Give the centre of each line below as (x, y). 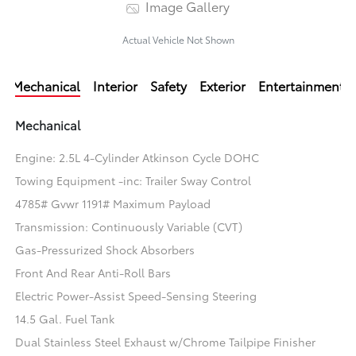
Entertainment (301, 86)
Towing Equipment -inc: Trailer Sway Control (133, 181)
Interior (115, 86)
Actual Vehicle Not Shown (178, 40)
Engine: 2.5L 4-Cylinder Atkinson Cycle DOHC (137, 158)
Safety (168, 86)
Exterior (222, 86)
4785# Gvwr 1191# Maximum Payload (113, 204)
